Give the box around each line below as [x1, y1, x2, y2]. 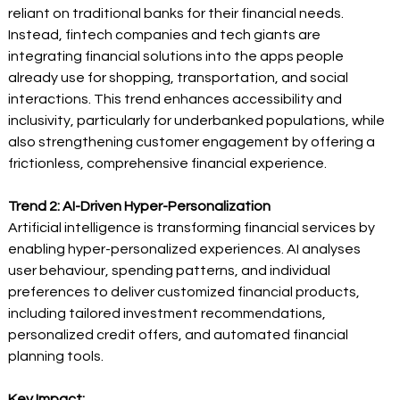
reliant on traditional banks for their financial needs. [8, 5, 347, 21]
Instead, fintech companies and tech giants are [8, 27, 324, 42]
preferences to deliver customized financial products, [8, 284, 363, 299]
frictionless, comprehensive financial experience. [8, 155, 333, 171]
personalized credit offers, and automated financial [8, 327, 352, 342]
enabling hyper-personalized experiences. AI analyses [8, 241, 364, 256]
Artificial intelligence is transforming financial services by [8, 220, 379, 235]
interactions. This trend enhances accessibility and [8, 91, 346, 106]
